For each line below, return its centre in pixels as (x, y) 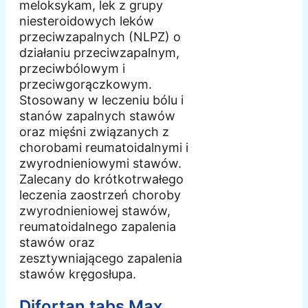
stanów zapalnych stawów (97, 116)
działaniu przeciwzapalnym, (99, 53)
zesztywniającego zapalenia (101, 258)
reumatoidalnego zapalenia (98, 227)
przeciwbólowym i (72, 69)
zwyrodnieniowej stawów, (95, 211)
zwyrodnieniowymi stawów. (100, 164)
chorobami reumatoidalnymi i (104, 148)
